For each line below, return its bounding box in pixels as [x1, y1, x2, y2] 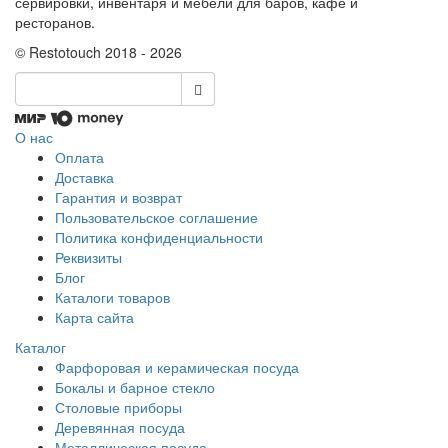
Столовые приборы [55, 396, 182, 417]
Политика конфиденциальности [55, 226, 263, 247]
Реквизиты [55, 246, 122, 267]
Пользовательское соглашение [55, 206, 258, 227]
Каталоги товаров [55, 286, 170, 307]
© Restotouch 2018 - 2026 [15, 42, 182, 63]
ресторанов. [15, 12, 95, 33]
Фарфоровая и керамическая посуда [55, 356, 299, 377]
